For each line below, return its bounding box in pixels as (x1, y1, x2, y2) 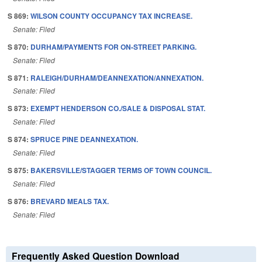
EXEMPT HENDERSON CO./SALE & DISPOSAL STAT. (30, 103, 205, 114)
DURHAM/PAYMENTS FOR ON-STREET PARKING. (30, 41, 196, 52)
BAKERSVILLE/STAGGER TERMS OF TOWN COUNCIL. (30, 164, 212, 175)
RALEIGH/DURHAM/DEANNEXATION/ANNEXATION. (30, 72, 204, 83)
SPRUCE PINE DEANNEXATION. (30, 134, 138, 145)
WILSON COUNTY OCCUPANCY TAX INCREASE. (30, 10, 192, 21)
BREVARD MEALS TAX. (30, 195, 109, 206)
